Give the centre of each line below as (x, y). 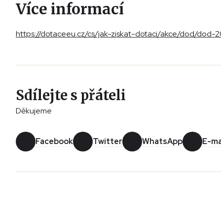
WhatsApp (162, 142)
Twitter (108, 142)
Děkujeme (34, 111)
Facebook (54, 142)
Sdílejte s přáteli (71, 95)
